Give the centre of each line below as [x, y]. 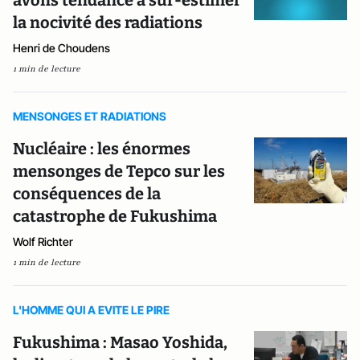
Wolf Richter [43, 242]
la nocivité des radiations [108, 23]
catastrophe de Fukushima [115, 217]
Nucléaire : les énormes [102, 149]
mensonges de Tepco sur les [119, 172]
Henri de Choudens [61, 48]
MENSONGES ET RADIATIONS [90, 117]
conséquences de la [87, 194]
